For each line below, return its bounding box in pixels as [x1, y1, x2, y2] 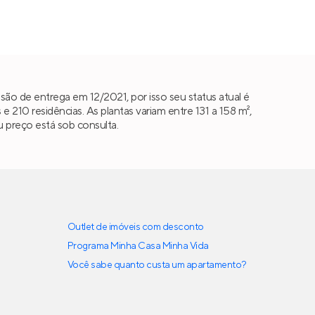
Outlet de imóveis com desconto [67, 220, 204, 233]
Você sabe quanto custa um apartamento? [67, 258, 247, 271]
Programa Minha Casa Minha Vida [67, 239, 209, 252]
